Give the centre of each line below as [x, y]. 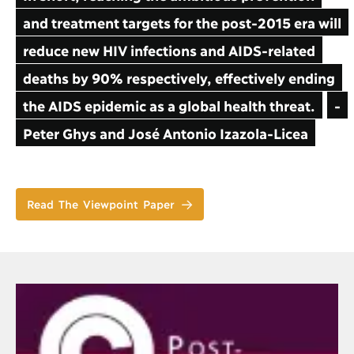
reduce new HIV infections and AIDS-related [169, 50]
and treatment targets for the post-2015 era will [182, 23]
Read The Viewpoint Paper [101, 203]
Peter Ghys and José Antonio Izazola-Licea [165, 133]
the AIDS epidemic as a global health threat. [169, 105]
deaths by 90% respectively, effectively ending [179, 78]
